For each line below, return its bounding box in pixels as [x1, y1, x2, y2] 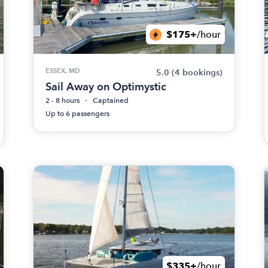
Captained [93, 96, 129, 105]
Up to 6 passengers [45, 109, 110, 118]
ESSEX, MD [45, 66, 80, 75]
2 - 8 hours [45, 96, 80, 105]
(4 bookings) [171, 68, 223, 78]
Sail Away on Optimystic [45, 80, 167, 93]
